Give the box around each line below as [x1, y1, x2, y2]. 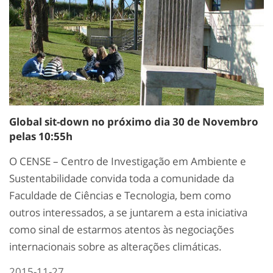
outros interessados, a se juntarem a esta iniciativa [9, 205, 247, 220]
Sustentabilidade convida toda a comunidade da [9, 171, 234, 186]
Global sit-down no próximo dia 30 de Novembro [9, 115, 258, 129]
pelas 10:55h [9, 129, 73, 144]
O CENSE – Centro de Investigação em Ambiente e [9, 154, 246, 169]
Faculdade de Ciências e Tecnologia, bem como [9, 188, 231, 203]
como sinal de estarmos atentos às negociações [9, 222, 234, 237]
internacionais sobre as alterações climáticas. [9, 239, 222, 254]
